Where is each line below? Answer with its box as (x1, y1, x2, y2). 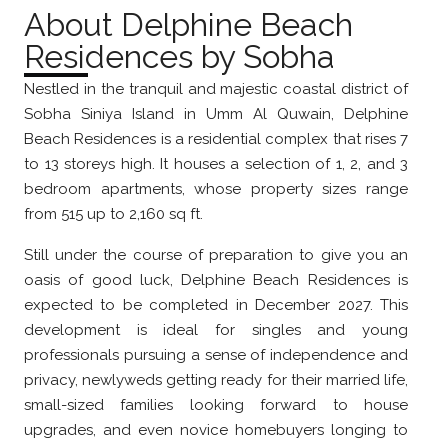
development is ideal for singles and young (24, 321, 408, 340)
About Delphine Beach (24, 6, 353, 44)
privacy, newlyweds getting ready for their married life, (24, 371, 408, 390)
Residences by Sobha (24, 38, 335, 76)
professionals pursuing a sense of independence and (24, 346, 408, 365)
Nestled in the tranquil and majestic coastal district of (24, 80, 408, 99)
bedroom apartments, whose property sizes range (24, 180, 408, 199)
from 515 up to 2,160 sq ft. (24, 205, 211, 224)
